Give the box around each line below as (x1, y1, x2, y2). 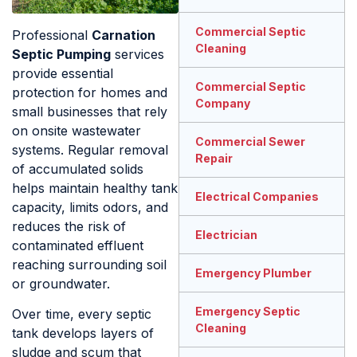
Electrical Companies (195, 190, 319, 204)
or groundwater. (12, 275, 110, 292)
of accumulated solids (12, 160, 143, 177)
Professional (12, 26, 92, 43)
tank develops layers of (12, 324, 154, 341)
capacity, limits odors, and (12, 198, 168, 215)
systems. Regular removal (12, 141, 168, 158)
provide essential (12, 65, 113, 81)
